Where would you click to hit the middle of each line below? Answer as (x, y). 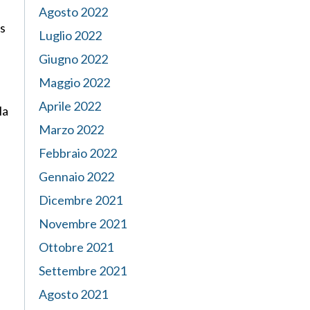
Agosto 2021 (73, 294)
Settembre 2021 (83, 271)
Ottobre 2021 (76, 247)
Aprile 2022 (70, 106)
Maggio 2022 (74, 82)
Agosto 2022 (73, 12)
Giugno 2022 (73, 59)
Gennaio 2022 (76, 176)
